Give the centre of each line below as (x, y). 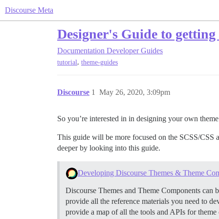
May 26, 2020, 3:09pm (135, 92)
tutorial (67, 63)
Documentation (81, 51)
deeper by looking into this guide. (109, 148)
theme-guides (99, 63)
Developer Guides (135, 51)
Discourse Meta (29, 10)
